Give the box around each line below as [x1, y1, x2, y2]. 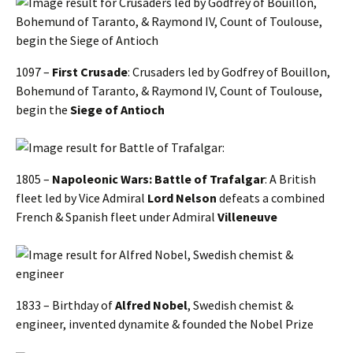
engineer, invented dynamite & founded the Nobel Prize [16, 315, 314, 332]
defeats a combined [217, 189, 325, 206]
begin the [16, 101, 70, 117]
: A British [265, 170, 316, 187]
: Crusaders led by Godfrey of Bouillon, [128, 63, 330, 80]
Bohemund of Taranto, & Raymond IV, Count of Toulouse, [16, 82, 322, 98]
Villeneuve [217, 208, 277, 225]
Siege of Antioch [70, 101, 165, 117]
